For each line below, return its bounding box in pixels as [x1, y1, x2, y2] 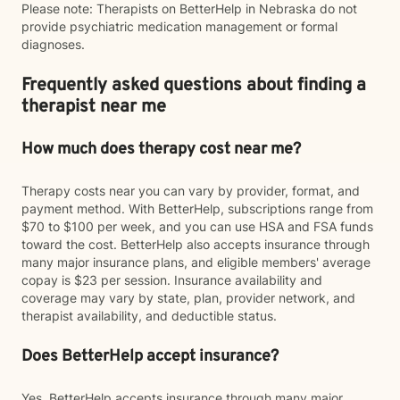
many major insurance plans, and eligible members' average [21, 254, 371, 270]
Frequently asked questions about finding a [21, 74, 366, 97]
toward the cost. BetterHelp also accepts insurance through [21, 237, 370, 252]
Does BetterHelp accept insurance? [21, 346, 279, 367]
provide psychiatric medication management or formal [21, 19, 337, 34]
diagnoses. [21, 37, 85, 52]
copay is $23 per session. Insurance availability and [21, 272, 322, 287]
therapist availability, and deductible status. [21, 308, 277, 323]
